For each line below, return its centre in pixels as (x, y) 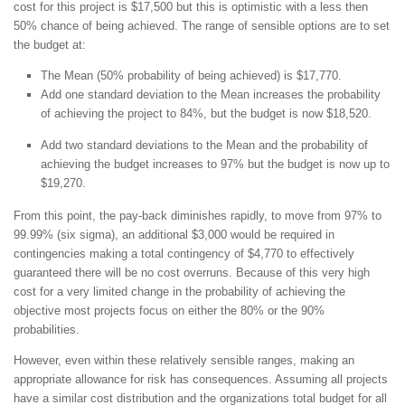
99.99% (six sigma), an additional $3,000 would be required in (174, 234)
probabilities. (47, 329)
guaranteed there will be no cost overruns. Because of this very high (192, 272)
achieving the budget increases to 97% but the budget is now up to (215, 164)
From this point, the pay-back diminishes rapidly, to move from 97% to (198, 215)
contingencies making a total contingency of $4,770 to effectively (184, 253)
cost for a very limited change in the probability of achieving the (179, 291)
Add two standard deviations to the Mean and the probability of (204, 145)
